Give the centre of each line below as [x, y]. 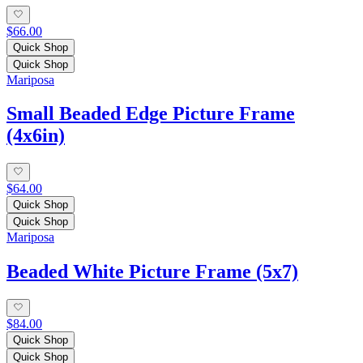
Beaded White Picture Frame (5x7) [152, 271]
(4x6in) [36, 136]
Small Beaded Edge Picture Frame [151, 114]
